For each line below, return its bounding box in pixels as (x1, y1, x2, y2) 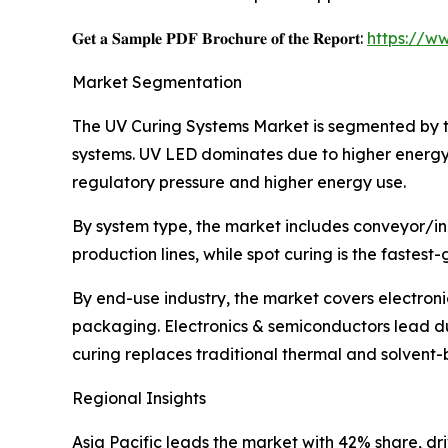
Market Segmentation (72, 72, 242, 93)
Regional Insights (72, 388, 206, 409)
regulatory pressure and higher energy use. (72, 172, 406, 193)
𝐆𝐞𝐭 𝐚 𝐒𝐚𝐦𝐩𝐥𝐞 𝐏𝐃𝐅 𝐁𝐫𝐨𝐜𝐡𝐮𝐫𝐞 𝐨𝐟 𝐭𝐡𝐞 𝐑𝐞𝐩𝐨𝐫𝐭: (72, 28, 367, 49)
